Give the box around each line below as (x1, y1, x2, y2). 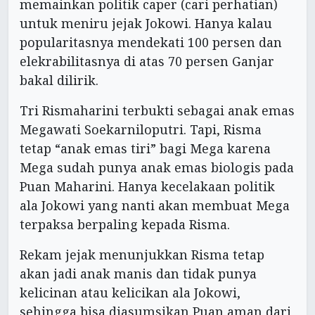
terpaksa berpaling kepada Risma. (20, 215, 230, 233)
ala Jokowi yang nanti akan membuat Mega (20, 196, 290, 214)
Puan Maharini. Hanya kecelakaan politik (20, 177, 275, 195)
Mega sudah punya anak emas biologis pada (20, 158, 294, 176)
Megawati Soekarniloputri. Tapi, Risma (20, 120, 262, 138)
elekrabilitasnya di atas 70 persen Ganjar (20, 52, 274, 70)
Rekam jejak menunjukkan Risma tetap (20, 245, 264, 263)
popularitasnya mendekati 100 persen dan (20, 33, 282, 51)
